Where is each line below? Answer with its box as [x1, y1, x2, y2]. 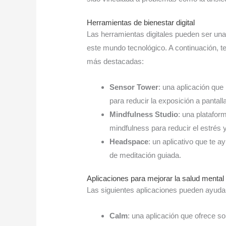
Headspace [109, 137, 149, 146]
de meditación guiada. [109, 151, 182, 160]
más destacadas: [87, 57, 144, 66]
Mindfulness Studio [109, 110, 179, 119]
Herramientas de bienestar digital [87, 18, 195, 27]
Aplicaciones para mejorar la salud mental [87, 174, 224, 183]
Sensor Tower [109, 83, 159, 92]
